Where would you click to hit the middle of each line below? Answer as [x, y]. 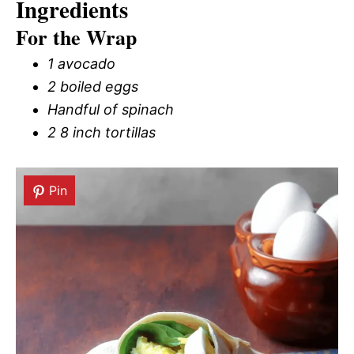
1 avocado [81, 64]
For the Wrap [76, 38]
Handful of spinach [111, 110]
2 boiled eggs [93, 87]
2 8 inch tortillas [102, 133]
